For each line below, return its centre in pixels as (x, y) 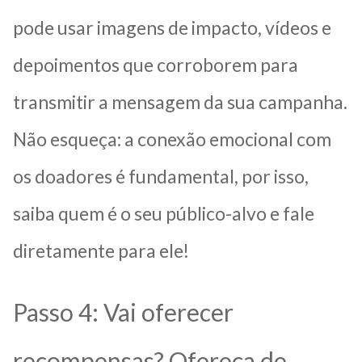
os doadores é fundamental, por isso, (161, 176)
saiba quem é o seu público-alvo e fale (164, 213)
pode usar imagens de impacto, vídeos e (172, 27)
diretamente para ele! (101, 250)
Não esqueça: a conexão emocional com (172, 139)
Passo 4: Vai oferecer (123, 311)
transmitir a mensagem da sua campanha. (180, 101)
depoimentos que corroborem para (156, 64)
